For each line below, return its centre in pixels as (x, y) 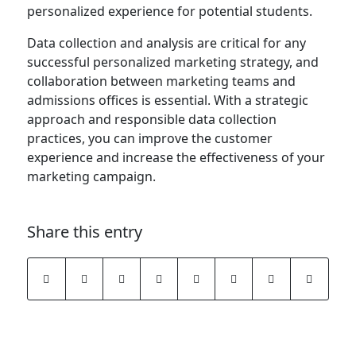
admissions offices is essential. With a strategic (167, 100)
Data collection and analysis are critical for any (166, 43)
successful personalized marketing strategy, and (172, 62)
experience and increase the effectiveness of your (176, 157)
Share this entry (84, 231)
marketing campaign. (91, 176)
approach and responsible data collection (151, 119)
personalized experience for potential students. (169, 11)
